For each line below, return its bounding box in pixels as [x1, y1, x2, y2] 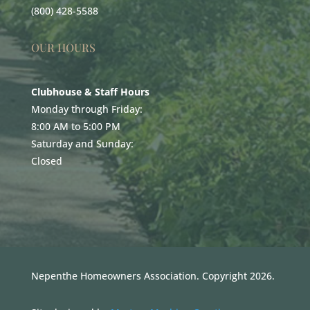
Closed [30, 154, 62, 167]
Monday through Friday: [30, 102, 143, 116]
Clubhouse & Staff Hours [30, 84, 149, 98]
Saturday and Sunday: [30, 136, 134, 150]
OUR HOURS [30, 39, 95, 55]
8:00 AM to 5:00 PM [30, 119, 120, 133]
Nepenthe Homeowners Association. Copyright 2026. [30, 268, 275, 282]
